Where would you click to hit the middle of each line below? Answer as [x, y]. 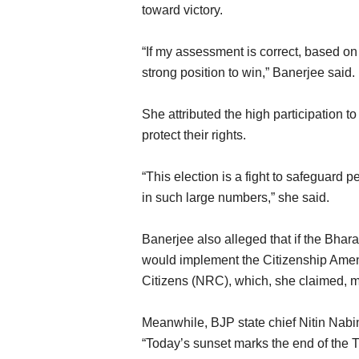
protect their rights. [194, 135]
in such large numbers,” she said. [236, 198]
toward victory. [182, 10]
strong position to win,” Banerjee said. [248, 73]
